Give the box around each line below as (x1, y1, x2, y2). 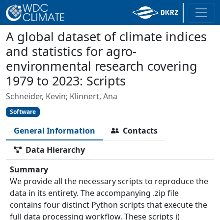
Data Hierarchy (26, 144, 85, 156)
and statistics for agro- (6, 43, 137, 59)
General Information (14, 125, 95, 137)
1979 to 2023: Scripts (6, 72, 126, 89)
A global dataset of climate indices (6, 28, 207, 45)
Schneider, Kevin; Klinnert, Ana (6, 91, 117, 102)
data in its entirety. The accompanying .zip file (10, 188, 179, 199)
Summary (10, 164, 48, 175)
